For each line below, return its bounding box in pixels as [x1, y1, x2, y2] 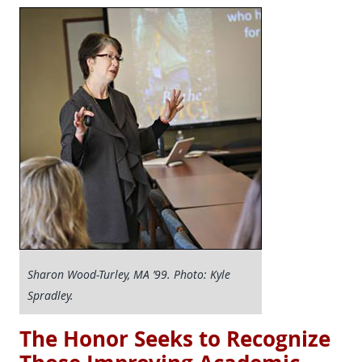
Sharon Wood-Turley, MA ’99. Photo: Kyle [27, 267, 230, 282]
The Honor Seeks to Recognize [19, 325, 330, 353]
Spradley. [27, 288, 74, 303]
